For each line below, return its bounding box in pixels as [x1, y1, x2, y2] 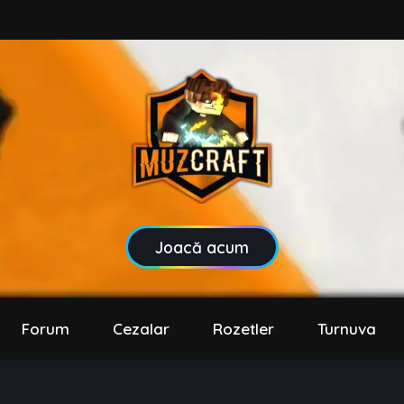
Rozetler [213, 319, 274, 338]
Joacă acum [155, 237, 249, 257]
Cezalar [113, 319, 170, 338]
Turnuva [317, 319, 376, 338]
